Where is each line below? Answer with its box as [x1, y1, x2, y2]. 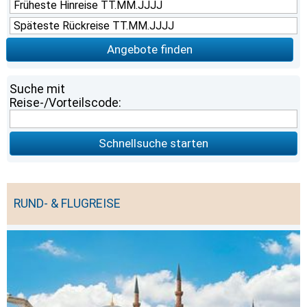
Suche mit [10, 82, 66, 96]
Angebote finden [106, 42, 193, 56]
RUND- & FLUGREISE [14, 197, 121, 210]
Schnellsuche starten [99, 136, 208, 150]
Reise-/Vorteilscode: [10, 96, 122, 110]
